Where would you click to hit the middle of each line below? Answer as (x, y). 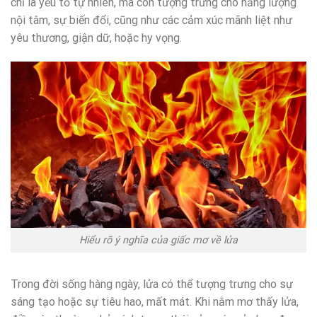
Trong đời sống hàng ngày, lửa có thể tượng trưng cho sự (152, 284)
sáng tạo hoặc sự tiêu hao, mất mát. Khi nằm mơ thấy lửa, (155, 301)
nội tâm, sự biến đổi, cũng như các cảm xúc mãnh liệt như (151, 21)
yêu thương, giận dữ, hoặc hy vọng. (96, 38)
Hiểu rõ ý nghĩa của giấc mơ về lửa (158, 240)
